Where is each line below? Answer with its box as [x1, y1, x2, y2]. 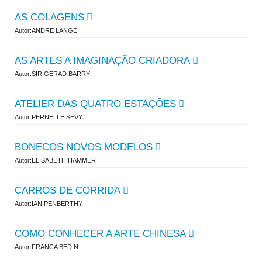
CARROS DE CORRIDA [15, 185, 120, 196]
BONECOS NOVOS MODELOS [15, 142, 153, 153]
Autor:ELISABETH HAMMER [15, 157, 96, 164]
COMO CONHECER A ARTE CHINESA [15, 228, 186, 239]
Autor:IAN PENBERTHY [15, 200, 82, 207]
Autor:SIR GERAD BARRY [15, 70, 90, 77]
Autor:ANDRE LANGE [15, 27, 77, 34]
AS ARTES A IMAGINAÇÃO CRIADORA [15, 55, 190, 66]
